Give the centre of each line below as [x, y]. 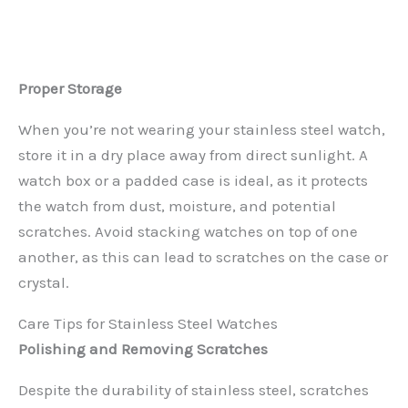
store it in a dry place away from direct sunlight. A [193, 155]
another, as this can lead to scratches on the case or [203, 257]
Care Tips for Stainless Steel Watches [148, 324]
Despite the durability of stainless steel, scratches [194, 390]
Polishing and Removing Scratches [143, 349]
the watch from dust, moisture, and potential [177, 206]
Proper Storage [70, 89]
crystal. [44, 283]
